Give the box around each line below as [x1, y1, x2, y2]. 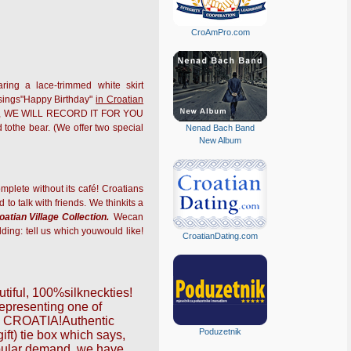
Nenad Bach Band [186, 123, 255, 132]
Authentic [61, 314, 114, 327]
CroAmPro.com [190, 27, 250, 37]
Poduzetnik [199, 327, 241, 336]
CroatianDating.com [183, 231, 258, 241]
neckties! [83, 286, 132, 299]
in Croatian [96, 94, 144, 105]
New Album [199, 136, 241, 145]
